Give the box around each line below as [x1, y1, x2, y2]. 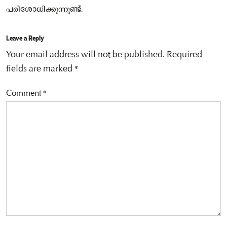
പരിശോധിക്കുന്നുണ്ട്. [6, 4, 83, 15]
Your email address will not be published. [6, 50, 165, 60]
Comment [6, 89, 43, 99]
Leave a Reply [6, 32, 44, 43]
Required [167, 50, 202, 60]
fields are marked [6, 64, 74, 74]
